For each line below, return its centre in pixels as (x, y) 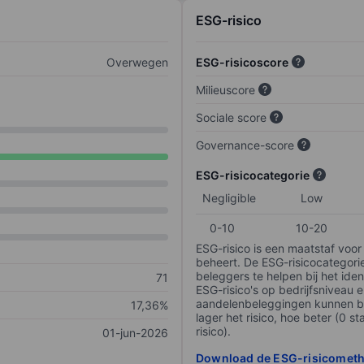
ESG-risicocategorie (253, 175)
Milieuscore (225, 90)
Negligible (229, 198)
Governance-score (245, 145)
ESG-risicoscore (242, 63)
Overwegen (137, 63)
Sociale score (231, 118)
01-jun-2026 (135, 333)
